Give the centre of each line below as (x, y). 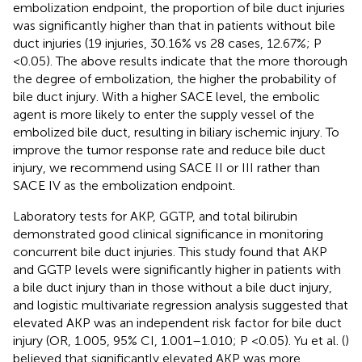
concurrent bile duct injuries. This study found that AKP (170, 251)
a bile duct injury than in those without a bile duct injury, (173, 287)
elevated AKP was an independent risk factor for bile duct (177, 322)
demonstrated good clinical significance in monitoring (168, 234)
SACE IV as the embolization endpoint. (124, 185)
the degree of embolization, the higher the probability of (175, 78)
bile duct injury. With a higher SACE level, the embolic (166, 96)
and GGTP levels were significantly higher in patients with (177, 269)
